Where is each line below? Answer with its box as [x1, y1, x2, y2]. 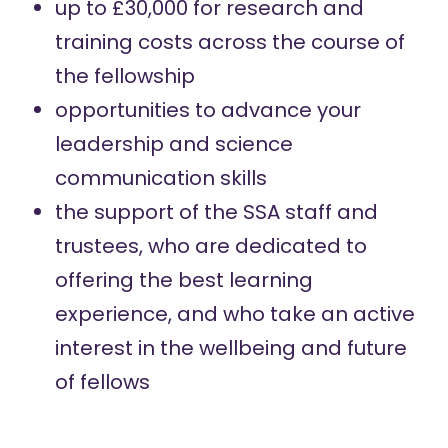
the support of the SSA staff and [54, 198, 378, 226]
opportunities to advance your [54, 96, 361, 124]
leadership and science [54, 130, 293, 158]
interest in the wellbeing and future [54, 334, 407, 362]
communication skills [54, 164, 267, 192]
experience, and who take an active [54, 300, 415, 328]
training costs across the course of [54, 28, 405, 56]
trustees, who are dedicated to [54, 232, 367, 260]
